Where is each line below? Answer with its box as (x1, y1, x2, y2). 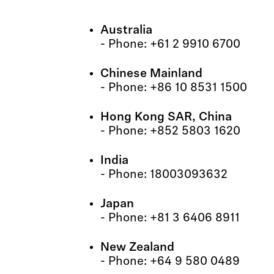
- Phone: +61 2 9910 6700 (100, 39, 240, 51)
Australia (100, 24, 152, 37)
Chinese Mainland (100, 68, 202, 80)
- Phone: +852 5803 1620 (100, 125, 240, 138)
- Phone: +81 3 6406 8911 (100, 212, 240, 224)
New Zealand (100, 242, 174, 254)
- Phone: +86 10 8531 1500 (100, 82, 247, 94)
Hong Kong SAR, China (100, 111, 235, 124)
